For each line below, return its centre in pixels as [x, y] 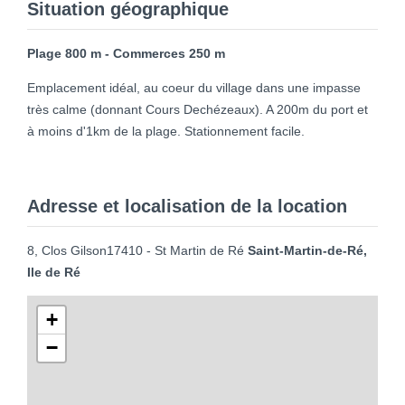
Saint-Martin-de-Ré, [307, 250]
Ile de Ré [54, 272]
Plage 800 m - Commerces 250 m [126, 53]
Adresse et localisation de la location [187, 206]
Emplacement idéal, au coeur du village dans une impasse [194, 87]
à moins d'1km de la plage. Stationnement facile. [166, 131]
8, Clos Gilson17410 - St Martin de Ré [137, 250]
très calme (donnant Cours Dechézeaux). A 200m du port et [198, 109]
